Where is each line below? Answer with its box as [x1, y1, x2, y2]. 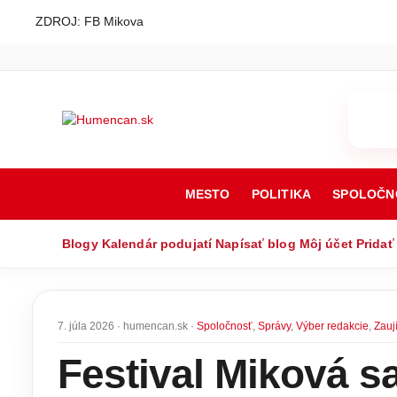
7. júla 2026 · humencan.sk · [58, 320, 197, 332]
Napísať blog [215, 237, 296, 251]
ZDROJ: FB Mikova [35, 14, 144, 28]
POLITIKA [251, 187, 312, 201]
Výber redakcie [296, 320, 369, 332]
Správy [258, 320, 291, 332]
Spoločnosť [197, 320, 253, 332]
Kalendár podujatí [101, 237, 213, 251]
